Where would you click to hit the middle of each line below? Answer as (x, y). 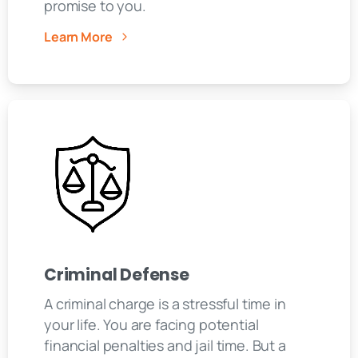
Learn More (78, 36)
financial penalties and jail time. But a (165, 346)
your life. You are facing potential (151, 325)
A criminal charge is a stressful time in (165, 304)
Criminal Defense (117, 275)
